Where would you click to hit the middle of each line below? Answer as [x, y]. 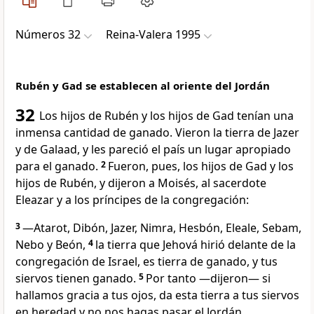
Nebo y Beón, [50, 245]
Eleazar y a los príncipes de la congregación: [132, 200]
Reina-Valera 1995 [153, 35]
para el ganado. [57, 166]
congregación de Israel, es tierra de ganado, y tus [146, 262]
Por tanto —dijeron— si [208, 279]
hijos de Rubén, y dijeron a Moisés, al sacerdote [141, 183]
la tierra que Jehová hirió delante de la [196, 245]
